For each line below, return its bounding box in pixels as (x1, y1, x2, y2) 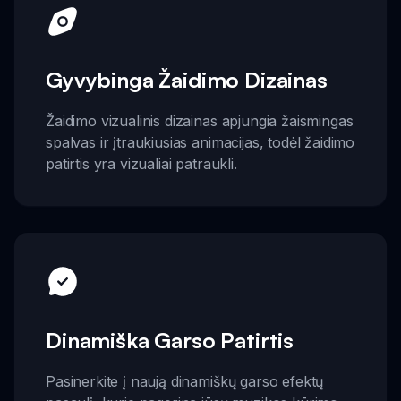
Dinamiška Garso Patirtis (46, 326, 294, 354)
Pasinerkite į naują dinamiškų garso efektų (46, 371, 324, 390)
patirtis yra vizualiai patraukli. (46, 155, 237, 174)
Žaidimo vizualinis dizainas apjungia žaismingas (46, 112, 354, 131)
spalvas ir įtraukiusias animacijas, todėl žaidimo (46, 133, 355, 152)
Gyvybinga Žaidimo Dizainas (46, 66, 328, 94)
